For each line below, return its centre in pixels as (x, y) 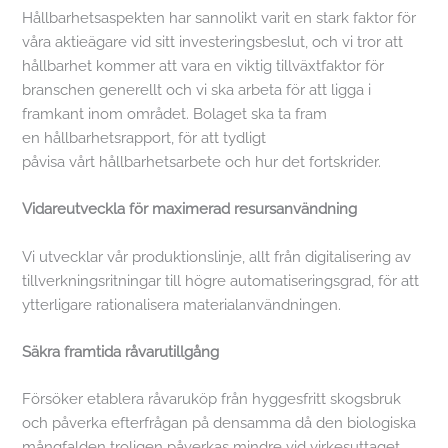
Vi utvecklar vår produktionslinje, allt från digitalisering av (217, 256)
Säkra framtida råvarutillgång (121, 352)
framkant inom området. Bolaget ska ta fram (175, 114)
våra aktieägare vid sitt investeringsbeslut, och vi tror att (213, 42)
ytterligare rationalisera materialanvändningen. (184, 304)
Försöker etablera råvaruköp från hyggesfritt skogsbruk (212, 399)
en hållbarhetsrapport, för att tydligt (144, 138)
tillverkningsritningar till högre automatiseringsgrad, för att (221, 280)
